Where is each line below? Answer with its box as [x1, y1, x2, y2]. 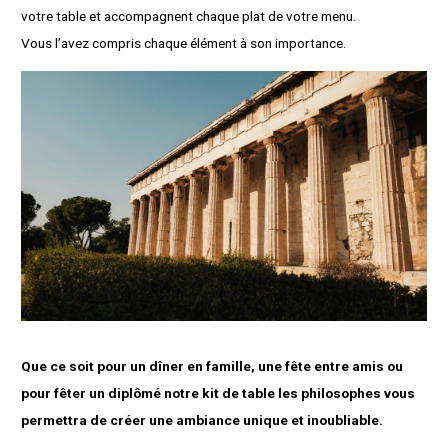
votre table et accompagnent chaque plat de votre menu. [21, 8, 357, 25]
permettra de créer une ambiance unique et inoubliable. [21, 412, 384, 429]
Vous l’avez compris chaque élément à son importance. [21, 35, 347, 52]
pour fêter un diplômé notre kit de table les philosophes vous [21, 385, 416, 402]
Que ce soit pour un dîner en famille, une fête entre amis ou [21, 358, 404, 375]
